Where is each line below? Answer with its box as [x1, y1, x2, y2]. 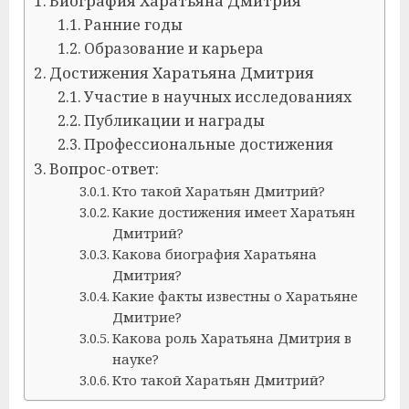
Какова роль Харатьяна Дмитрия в [111, 329, 351, 347]
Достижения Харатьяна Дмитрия [49, 62, 315, 83]
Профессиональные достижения [83, 134, 333, 154]
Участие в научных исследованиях [83, 87, 351, 107]
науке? [111, 350, 159, 368]
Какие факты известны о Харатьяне [111, 287, 358, 305]
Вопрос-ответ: [49, 158, 160, 179]
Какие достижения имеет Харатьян [111, 203, 355, 221]
